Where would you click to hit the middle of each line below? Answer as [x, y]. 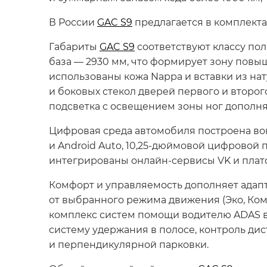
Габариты [74, 46]
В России [73, 22]
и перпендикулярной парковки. [129, 244]
